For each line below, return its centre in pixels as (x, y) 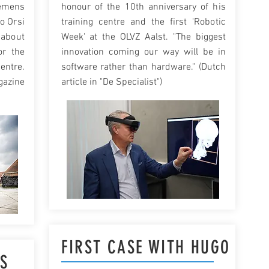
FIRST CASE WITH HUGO (146, 247)
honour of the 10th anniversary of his (143, 7)
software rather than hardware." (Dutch (143, 67)
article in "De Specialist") (111, 82)
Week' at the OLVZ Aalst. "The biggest (143, 37)
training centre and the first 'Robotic (143, 22)
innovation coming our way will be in (143, 52)
